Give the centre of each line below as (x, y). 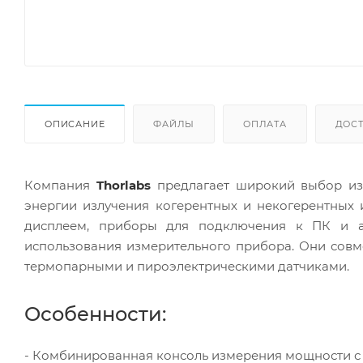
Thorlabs (123, 185)
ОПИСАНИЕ (75, 124)
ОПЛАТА (265, 124)
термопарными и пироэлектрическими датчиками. (187, 266)
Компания (60, 185)
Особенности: (95, 314)
